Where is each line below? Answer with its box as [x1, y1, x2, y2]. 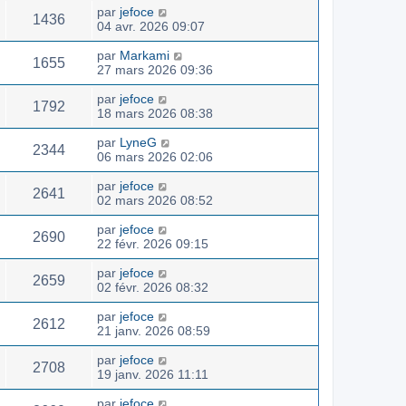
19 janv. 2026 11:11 [97, 366, 208, 382]
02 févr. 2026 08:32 [97, 279, 208, 295]
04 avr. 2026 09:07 [97, 18, 205, 34]
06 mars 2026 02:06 [97, 149, 213, 164]
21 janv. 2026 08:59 [97, 323, 210, 338]
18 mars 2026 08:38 [97, 105, 213, 121]
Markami [120, 47, 169, 63]
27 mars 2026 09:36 [97, 62, 213, 77]
